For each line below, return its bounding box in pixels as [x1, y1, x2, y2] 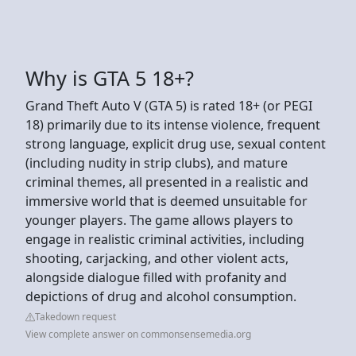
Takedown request [35, 309, 116, 323]
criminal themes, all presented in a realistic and [25, 172, 308, 191]
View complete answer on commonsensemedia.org [25, 327, 251, 341]
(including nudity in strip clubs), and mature [25, 153, 288, 172]
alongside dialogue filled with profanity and [25, 268, 287, 286]
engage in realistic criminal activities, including [25, 230, 304, 248]
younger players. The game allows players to [25, 211, 293, 229]
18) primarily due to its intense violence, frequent [25, 115, 320, 133]
